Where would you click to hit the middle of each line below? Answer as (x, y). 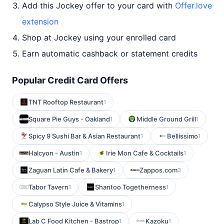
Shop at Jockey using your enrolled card (99, 37)
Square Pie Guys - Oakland (69, 119)
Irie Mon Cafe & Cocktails (145, 153)
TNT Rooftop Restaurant (66, 102)
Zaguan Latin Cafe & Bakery (71, 170)
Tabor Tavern (48, 187)
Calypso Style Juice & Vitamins (75, 204)
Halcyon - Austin (54, 153)
